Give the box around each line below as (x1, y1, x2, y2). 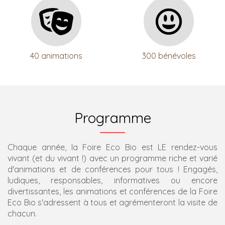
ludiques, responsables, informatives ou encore (8, 175, 217, 185)
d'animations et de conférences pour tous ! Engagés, (8, 164, 217, 174)
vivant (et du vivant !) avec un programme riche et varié (8, 153, 217, 163)
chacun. (8, 208, 37, 218)
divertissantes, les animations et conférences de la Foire (8, 186, 217, 196)
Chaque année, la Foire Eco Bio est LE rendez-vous (8, 142, 217, 152)
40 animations (30, 50, 82, 61)
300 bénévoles (142, 50, 196, 61)
